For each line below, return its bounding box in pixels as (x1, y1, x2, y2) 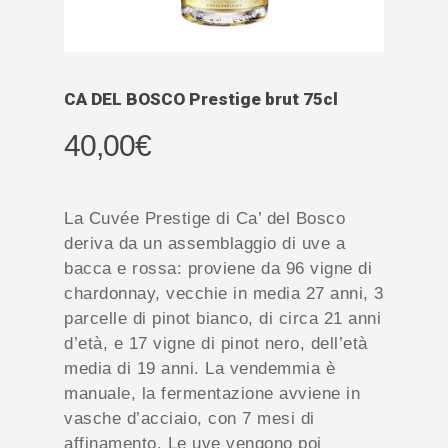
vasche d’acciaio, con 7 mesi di (64, 408, 315, 428)
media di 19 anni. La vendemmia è (64, 358, 335, 378)
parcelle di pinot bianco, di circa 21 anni (64, 308, 381, 328)
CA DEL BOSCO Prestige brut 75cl (64, 88, 338, 109)
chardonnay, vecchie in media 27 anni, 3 (64, 283, 384, 303)
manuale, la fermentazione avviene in (64, 383, 360, 403)
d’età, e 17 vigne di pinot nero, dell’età (64, 333, 368, 353)
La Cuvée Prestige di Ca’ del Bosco (64, 208, 345, 228)
